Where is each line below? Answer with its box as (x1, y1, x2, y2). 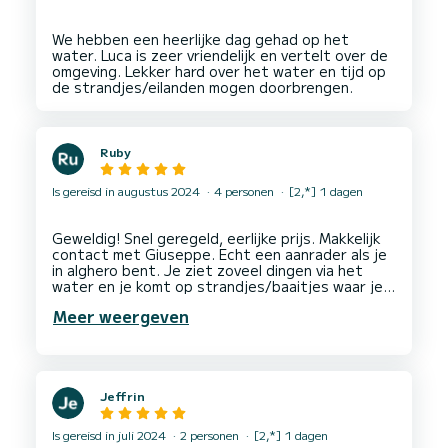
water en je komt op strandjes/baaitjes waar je (52, 276, 383, 297)
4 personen (211, 182, 277, 200)
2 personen (177, 426, 242, 444)
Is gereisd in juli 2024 (52, 426, 169, 444)
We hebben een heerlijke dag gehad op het (52, 28, 349, 49)
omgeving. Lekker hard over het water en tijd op (52, 60, 386, 81)
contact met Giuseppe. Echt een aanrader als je (52, 244, 387, 265)
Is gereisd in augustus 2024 (52, 182, 203, 200)
